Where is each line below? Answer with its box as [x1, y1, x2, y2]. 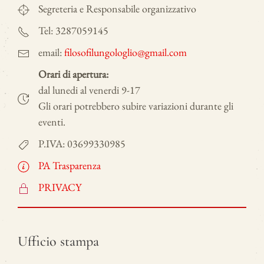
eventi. [38, 114, 65, 128]
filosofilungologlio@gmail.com [64, 45, 187, 59]
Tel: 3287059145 [38, 23, 108, 37]
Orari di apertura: [38, 67, 108, 81]
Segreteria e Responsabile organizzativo [38, 1, 196, 15]
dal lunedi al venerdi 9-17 [38, 82, 140, 97]
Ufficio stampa [18, 232, 99, 250]
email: [38, 45, 64, 59]
